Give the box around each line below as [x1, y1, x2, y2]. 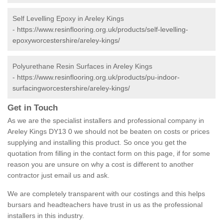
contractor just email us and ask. [7, 171, 110, 180]
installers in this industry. [7, 212, 84, 220]
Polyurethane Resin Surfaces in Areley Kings [12, 62, 152, 71]
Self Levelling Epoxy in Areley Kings [12, 14, 124, 23]
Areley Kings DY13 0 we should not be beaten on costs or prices [7, 127, 210, 136]
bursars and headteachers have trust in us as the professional [7, 201, 203, 209]
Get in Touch [7, 103, 60, 113]
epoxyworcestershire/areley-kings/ [12, 36, 120, 45]
